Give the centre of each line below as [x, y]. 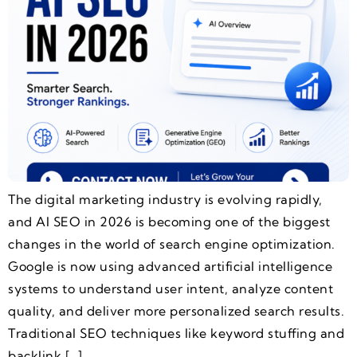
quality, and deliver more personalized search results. [176, 310]
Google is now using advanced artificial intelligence [170, 266]
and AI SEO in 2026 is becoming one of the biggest [169, 221]
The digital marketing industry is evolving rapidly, [165, 199]
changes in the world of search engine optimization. [172, 243]
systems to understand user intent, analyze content [171, 288]
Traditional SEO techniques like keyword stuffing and [176, 333]
